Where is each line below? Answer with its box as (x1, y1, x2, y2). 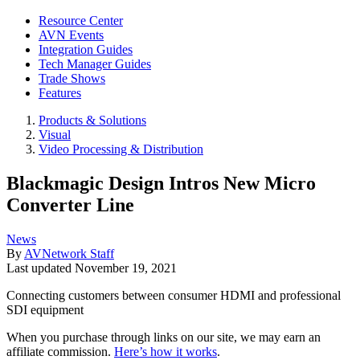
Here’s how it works (114, 344, 217, 358)
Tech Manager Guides (39, 57, 151, 71)
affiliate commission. (6, 344, 114, 358)
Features (39, 86, 81, 100)
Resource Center (39, 14, 123, 27)
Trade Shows (39, 72, 105, 85)
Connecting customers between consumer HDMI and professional (6, 288, 341, 302)
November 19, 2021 (75, 260, 177, 275)
